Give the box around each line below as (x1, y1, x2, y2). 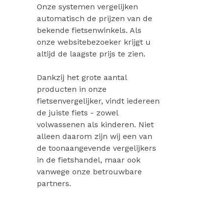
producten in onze (36, 84, 107, 94)
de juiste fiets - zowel (36, 108, 118, 117)
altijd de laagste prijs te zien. (36, 49, 145, 58)
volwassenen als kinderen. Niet (36, 120, 154, 129)
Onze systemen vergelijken (36, 2, 138, 11)
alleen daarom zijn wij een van (36, 132, 152, 141)
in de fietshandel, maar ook (36, 155, 140, 165)
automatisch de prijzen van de (36, 14, 152, 23)
